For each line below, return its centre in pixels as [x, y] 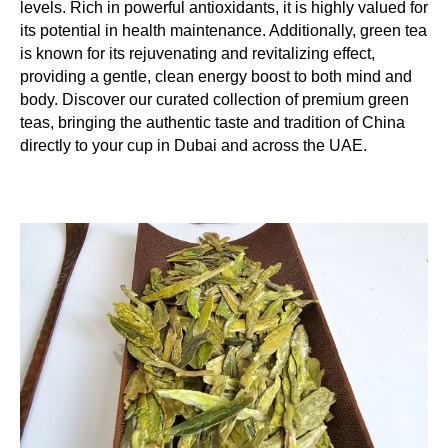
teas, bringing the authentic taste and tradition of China [212, 122]
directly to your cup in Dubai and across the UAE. [193, 145]
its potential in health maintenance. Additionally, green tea [223, 30]
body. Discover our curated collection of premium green [214, 99]
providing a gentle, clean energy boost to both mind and [216, 76]
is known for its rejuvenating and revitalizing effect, [197, 53]
